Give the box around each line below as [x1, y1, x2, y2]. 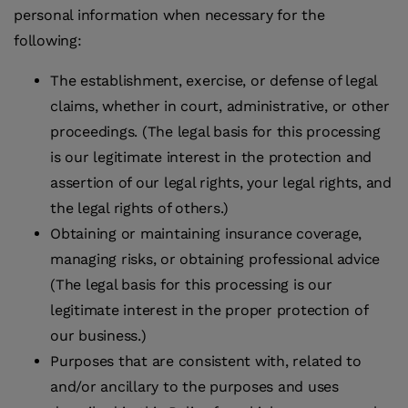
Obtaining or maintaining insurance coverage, [50, 225, 362, 243]
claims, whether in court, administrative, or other [50, 97, 390, 116]
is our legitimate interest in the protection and [50, 148, 372, 167]
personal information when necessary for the [14, 6, 325, 25]
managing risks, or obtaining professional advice [50, 250, 380, 269]
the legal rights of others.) [50, 199, 229, 218]
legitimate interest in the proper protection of [50, 301, 368, 320]
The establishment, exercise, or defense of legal [50, 72, 377, 90]
